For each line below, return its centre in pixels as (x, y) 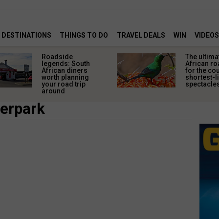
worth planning (66, 77)
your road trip (64, 84)
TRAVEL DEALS (141, 35)
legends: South (66, 64)
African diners (65, 70)
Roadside (57, 57)
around (54, 91)
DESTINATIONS (27, 35)
